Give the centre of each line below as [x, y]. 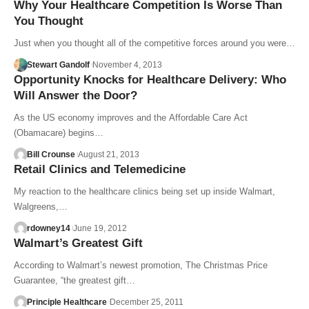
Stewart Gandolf [58, 64]
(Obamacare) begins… [59, 132]
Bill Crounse [51, 154]
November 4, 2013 [127, 64]
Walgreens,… [41, 206]
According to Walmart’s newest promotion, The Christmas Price [141, 265]
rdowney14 [48, 228]
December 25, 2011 [146, 302]
